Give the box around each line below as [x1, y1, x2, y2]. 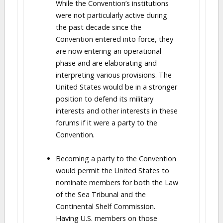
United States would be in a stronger [56, 82, 177, 92]
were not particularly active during [56, 10, 167, 20]
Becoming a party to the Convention [56, 154, 176, 163]
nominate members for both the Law [56, 178, 178, 187]
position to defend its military [56, 94, 153, 104]
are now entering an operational [56, 46, 161, 56]
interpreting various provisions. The [56, 70, 172, 80]
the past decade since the [56, 22, 141, 32]
